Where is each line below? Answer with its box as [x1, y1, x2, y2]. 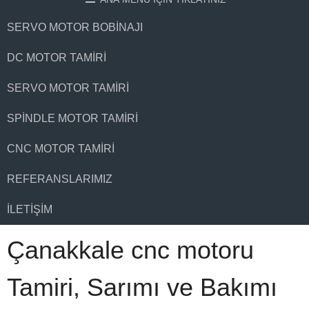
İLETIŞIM [7, 203, 52, 215]
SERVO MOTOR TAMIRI [7, 82, 129, 94]
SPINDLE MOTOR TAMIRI [7, 112, 138, 124]
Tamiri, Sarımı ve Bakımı [7, 273, 277, 301]
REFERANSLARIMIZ [7, 173, 112, 185]
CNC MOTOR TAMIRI [7, 143, 114, 154]
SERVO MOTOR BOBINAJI [7, 21, 143, 33]
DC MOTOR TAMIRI [7, 52, 106, 63]
